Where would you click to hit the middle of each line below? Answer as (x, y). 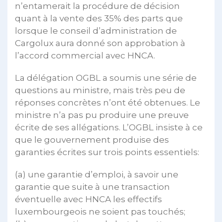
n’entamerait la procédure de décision (97, 6)
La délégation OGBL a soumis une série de (106, 78)
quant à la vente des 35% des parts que (99, 18)
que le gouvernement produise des (92, 140)
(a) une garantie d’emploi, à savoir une (97, 174)
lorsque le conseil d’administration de (96, 31)
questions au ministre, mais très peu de (100, 90)
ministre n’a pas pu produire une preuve (102, 115)
